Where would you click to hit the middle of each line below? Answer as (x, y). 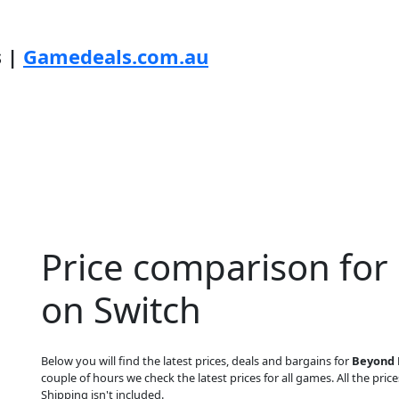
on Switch (121, 309)
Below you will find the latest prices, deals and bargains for (196, 361)
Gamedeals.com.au (116, 56)
